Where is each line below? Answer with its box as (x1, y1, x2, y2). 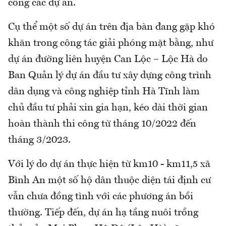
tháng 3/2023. (8, 135, 71, 146)
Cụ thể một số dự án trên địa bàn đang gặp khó (8, 22, 215, 33)
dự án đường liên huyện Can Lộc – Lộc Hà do (8, 54, 208, 65)
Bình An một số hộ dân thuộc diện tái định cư (8, 176, 211, 186)
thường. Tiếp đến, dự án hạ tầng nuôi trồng (8, 208, 198, 218)
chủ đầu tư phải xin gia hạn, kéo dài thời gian (8, 103, 208, 114)
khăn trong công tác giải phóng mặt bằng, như (8, 38, 213, 49)
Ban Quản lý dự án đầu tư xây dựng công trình (8, 71, 211, 81)
